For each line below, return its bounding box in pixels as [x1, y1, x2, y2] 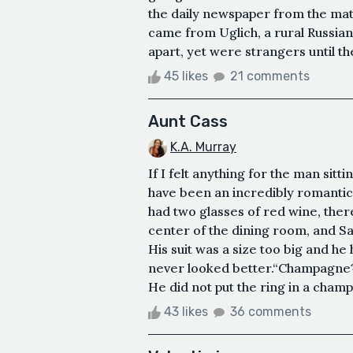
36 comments [230, 303, 311, 319]
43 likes [161, 303, 211, 319]
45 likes [161, 68, 211, 84]
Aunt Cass [148, 111, 228, 131]
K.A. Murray [170, 139, 236, 154]
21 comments [230, 68, 310, 84]
